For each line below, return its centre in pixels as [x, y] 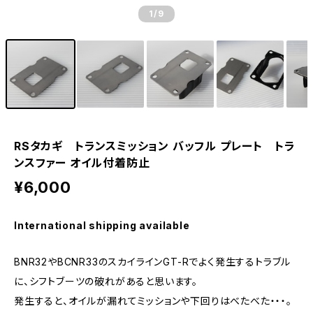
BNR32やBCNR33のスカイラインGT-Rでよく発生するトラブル [153, 262]
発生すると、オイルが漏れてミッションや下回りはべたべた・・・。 [153, 301]
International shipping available [102, 225]
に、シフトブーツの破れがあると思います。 [106, 281]
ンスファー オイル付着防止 [82, 163]
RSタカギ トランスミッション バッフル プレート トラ [155, 146]
